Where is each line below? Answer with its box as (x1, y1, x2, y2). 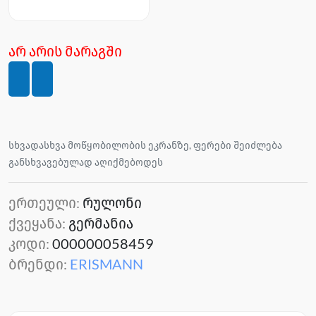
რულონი (83, 194, 142, 212)
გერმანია (68, 214, 133, 232)
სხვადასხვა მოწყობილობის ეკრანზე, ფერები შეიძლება (8, 139, 282, 152)
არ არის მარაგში (8, 42, 122, 60)
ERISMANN (70, 255, 143, 273)
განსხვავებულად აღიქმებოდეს (8, 156, 163, 169)
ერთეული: (8, 194, 83, 212)
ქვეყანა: (8, 214, 68, 232)
